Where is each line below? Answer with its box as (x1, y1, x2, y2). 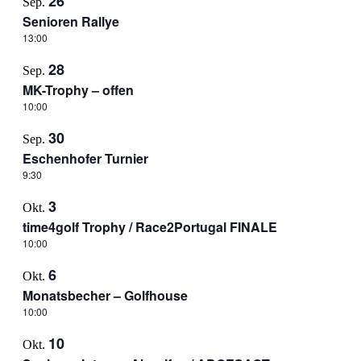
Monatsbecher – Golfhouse (22, 286, 188, 305)
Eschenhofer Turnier (22, 149, 148, 168)
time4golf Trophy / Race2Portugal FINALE (22, 218, 277, 236)
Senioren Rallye (22, 12, 119, 31)
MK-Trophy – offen (22, 81, 134, 99)
